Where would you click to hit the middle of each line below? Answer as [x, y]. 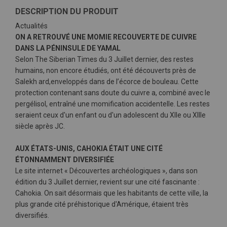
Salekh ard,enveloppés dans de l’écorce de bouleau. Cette [107, 82]
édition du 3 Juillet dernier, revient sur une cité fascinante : [107, 182]
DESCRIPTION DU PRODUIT [67, 11]
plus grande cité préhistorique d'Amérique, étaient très [102, 204]
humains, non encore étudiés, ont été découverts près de [106, 70]
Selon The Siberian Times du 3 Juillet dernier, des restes [104, 59]
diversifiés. [32, 215]
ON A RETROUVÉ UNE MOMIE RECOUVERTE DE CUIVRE [106, 37]
